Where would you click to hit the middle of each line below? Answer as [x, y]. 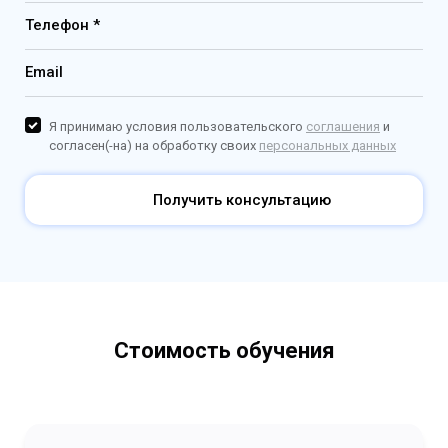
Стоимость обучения [224, 351]
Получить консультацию [242, 200]
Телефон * [62, 25]
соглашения [343, 127]
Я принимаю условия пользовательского [177, 127]
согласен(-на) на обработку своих [154, 146]
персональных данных [327, 146]
